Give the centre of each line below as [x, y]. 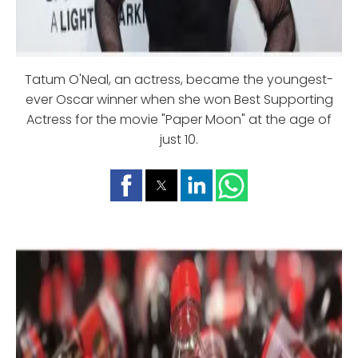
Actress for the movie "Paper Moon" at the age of [179, 120]
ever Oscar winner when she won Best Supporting [179, 100]
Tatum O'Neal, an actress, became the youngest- [179, 80]
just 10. [179, 140]
